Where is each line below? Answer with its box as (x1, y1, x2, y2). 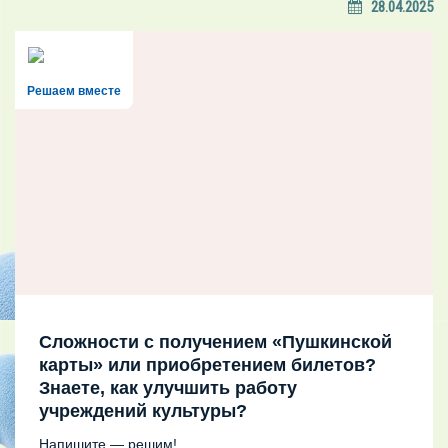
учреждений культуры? (39, 400, 247, 421)
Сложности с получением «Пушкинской (39, 331, 392, 352)
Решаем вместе (27, 83, 121, 98)
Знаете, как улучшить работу (39, 377, 297, 398)
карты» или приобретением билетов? (39, 354, 376, 375)
